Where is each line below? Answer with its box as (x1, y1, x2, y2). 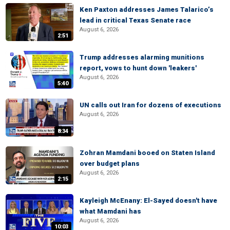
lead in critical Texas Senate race (80, 16, 191, 24)
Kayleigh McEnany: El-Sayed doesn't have (80, 197, 217, 204)
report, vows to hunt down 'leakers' (80, 64, 197, 72)
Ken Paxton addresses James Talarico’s (80, 6, 214, 13)
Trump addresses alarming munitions (80, 53, 204, 61)
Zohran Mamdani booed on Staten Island (80, 149, 215, 157)
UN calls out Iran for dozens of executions (80, 101, 221, 109)
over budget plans (80, 160, 140, 167)
